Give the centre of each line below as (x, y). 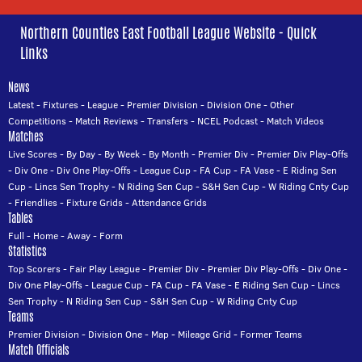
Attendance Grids (169, 203)
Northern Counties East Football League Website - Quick (168, 33)
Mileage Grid (204, 335)
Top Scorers (34, 269)
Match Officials (39, 350)
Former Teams (271, 335)
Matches (26, 137)
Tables (21, 219)
